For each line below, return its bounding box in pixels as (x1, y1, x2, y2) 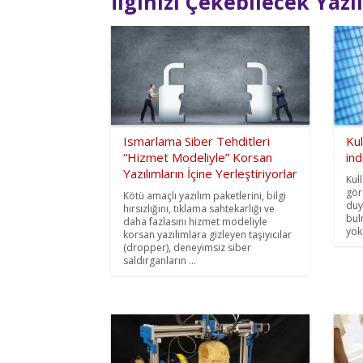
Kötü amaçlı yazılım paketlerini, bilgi (123, 189, 286, 203)
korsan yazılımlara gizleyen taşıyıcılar (123, 228, 292, 242)
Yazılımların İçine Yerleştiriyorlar (123, 165, 297, 182)
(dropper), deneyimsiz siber (123, 241, 251, 255)
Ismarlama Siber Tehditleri (123, 133, 270, 150)
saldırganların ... (123, 254, 196, 268)
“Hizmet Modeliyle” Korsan (123, 149, 272, 166)
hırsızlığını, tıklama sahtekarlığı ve (123, 202, 275, 216)
